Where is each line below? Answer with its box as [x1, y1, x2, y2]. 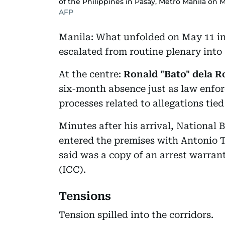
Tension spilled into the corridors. [59, 209, 216, 220]
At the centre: [59, 68, 124, 79]
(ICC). [59, 164, 86, 175]
